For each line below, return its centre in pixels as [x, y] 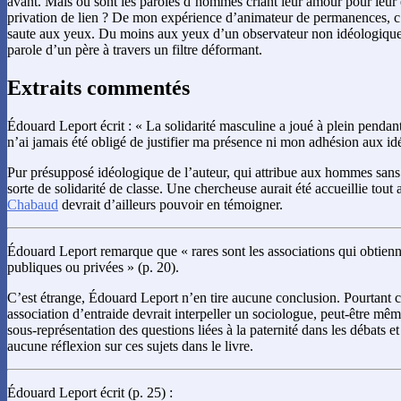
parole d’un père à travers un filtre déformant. [135, 50]
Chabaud [33, 205]
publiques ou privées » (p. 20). [93, 268]
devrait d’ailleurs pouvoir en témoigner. [171, 205]
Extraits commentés [98, 88]
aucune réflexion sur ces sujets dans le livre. [130, 346]
